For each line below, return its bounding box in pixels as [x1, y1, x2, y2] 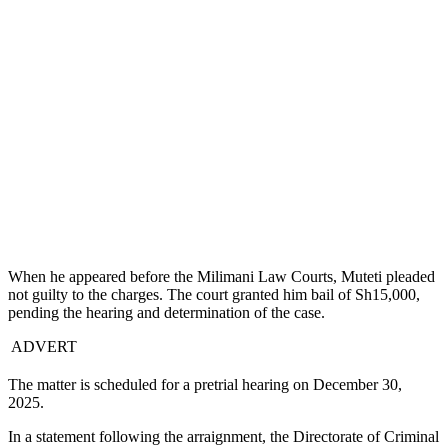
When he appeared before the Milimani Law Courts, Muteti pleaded [8, 268, 435, 286]
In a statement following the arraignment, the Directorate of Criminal [8, 428, 439, 446]
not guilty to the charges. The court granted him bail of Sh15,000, [8, 286, 420, 304]
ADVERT [8, 338, 77, 356]
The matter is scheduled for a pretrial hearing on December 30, [8, 376, 402, 394]
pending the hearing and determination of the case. [8, 304, 325, 322]
